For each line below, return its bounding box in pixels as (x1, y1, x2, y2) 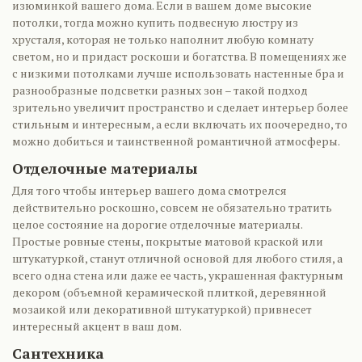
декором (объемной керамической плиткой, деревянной (12, 284, 326, 300)
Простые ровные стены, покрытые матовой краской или (12, 234, 323, 249)
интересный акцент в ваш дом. (12, 318, 182, 334)
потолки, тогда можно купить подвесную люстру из (12, 15, 298, 30)
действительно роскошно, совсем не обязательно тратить (12, 200, 332, 215)
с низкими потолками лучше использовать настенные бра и (12, 65, 344, 81)
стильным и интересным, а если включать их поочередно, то (12, 116, 347, 132)
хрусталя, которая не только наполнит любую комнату (12, 32, 314, 47)
